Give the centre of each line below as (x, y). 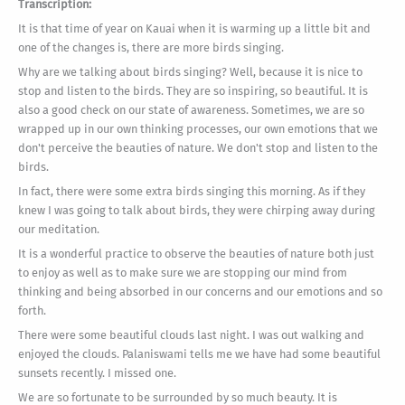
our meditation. (59, 229)
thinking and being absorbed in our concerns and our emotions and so (200, 291)
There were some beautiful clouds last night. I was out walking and (191, 334)
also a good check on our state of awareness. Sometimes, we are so (191, 109)
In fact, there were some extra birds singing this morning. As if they (192, 191)
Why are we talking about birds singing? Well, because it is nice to (190, 71)
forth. (32, 310)
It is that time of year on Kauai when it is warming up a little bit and (194, 28)
